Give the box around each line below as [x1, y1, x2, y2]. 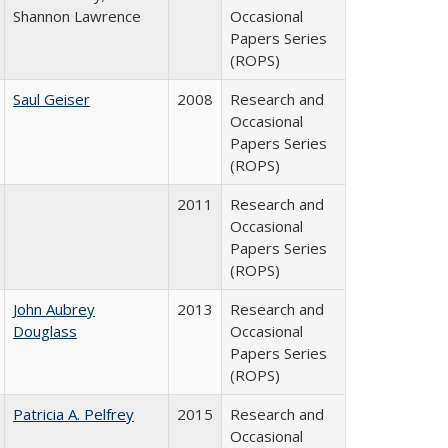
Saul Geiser [13, 89, 90, 109]
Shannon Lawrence [13, 6, 141, 26]
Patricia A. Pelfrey [13, 404, 134, 424]
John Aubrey [13, 299, 95, 319]
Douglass [13, 321, 77, 341]
